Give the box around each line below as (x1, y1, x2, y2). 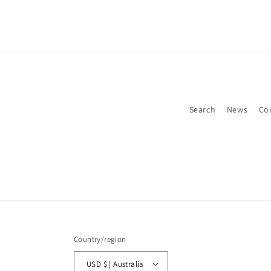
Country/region (74, 234, 126, 244)
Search (189, 104, 216, 115)
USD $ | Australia (103, 258, 144, 269)
